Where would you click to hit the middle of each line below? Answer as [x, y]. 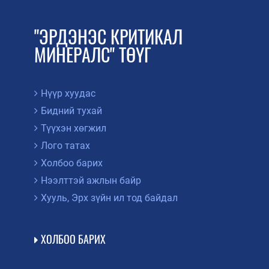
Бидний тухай [71, 111]
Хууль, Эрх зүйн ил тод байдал [109, 198]
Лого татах [65, 146]
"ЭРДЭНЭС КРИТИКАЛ [108, 37]
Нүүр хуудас [68, 94]
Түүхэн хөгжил [73, 128]
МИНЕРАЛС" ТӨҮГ [92, 55]
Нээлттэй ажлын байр [91, 181]
